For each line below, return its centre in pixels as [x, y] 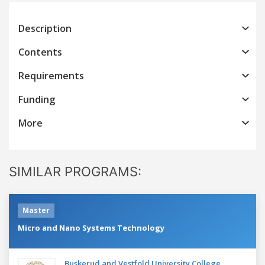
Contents [40, 52]
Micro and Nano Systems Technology [91, 227]
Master [36, 210]
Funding [37, 99]
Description [45, 28]
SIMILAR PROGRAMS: [75, 171]
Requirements [51, 75]
